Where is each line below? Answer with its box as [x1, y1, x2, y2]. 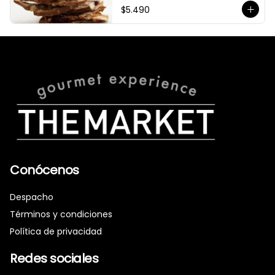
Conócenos [10, 161, 79, 179]
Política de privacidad [10, 225, 102, 238]
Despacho [10, 191, 53, 203]
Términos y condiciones [10, 208, 112, 220]
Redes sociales [10, 250, 98, 267]
